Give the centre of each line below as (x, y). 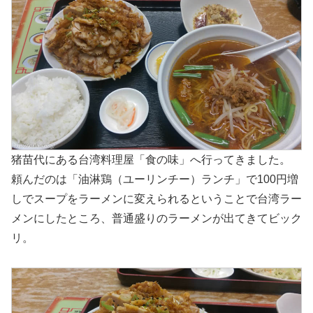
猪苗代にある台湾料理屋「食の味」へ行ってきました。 (151, 160)
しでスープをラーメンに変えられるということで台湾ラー (156, 199)
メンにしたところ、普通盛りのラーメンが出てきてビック (156, 219)
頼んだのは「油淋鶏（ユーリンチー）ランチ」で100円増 (155, 180)
